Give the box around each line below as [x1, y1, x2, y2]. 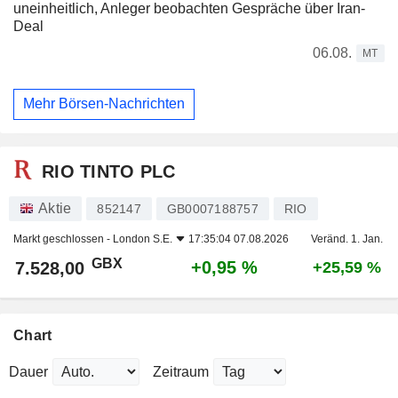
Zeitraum [153, 364, 209, 379]
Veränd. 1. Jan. [310, 233, 383, 245]
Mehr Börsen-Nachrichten [23, 96, 185, 112]
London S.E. [113, 233, 172, 245]
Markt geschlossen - [13, 233, 113, 245]
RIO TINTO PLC [42, 161, 176, 181]
